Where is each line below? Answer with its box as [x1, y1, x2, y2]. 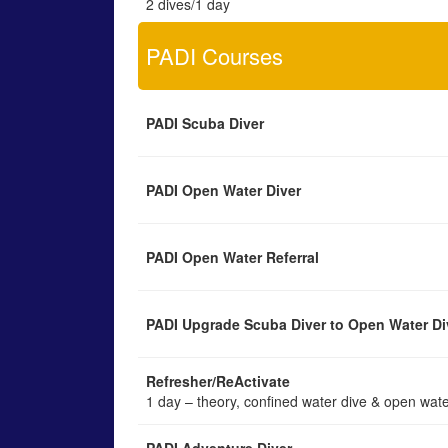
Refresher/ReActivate [146, 371, 290, 391]
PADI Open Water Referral [146, 247, 319, 267]
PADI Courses [146, 40, 283, 71]
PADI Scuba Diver [146, 113, 264, 133]
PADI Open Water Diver [146, 180, 301, 200]
